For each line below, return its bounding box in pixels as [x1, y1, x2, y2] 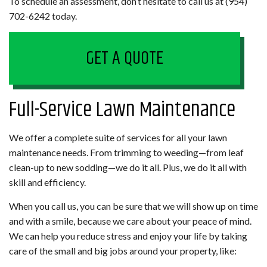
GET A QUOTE [86, 44, 163, 73]
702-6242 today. [9, 10, 77, 21]
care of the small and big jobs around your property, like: [9, 244, 237, 256]
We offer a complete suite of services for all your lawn [9, 131, 227, 143]
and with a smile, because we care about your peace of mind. [9, 215, 252, 226]
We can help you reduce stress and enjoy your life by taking [9, 229, 247, 241]
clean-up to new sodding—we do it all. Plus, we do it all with [9, 161, 247, 173]
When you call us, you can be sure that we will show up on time [9, 200, 258, 212]
